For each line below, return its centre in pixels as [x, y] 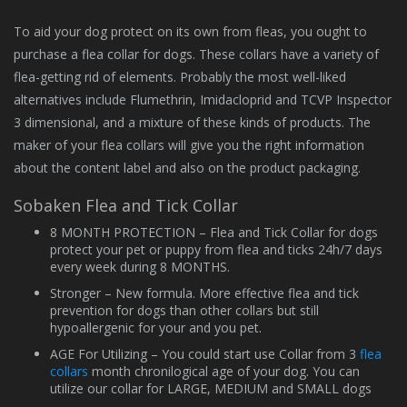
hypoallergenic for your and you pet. [156, 328]
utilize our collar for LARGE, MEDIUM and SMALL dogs [211, 388]
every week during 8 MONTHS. [140, 267]
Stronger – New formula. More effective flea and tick [204, 293]
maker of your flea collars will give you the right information [189, 145]
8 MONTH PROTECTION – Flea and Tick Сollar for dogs [214, 232]
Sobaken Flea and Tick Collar [126, 205]
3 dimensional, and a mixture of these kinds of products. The [192, 122]
